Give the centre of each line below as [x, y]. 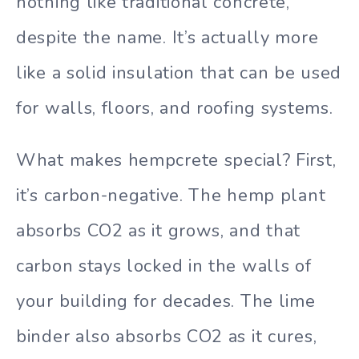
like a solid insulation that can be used [179, 73]
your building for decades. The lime [166, 302]
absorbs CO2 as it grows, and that [159, 231]
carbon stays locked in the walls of [164, 266]
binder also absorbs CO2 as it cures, [167, 337]
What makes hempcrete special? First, [176, 161]
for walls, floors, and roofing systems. [175, 109]
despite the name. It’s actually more [167, 38]
